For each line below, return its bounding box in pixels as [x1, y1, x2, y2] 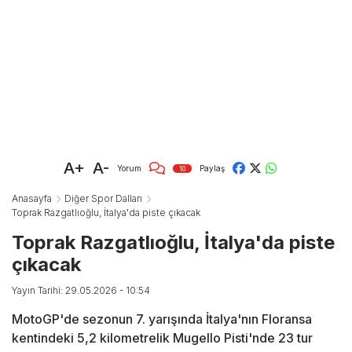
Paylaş [200, 163, 225, 173]
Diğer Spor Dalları [64, 192, 142, 205]
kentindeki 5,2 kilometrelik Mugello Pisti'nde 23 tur [12, 330, 313, 346]
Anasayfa [12, 192, 52, 205]
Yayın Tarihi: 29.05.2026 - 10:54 [12, 284, 150, 297]
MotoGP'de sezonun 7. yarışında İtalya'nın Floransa [12, 311, 312, 328]
